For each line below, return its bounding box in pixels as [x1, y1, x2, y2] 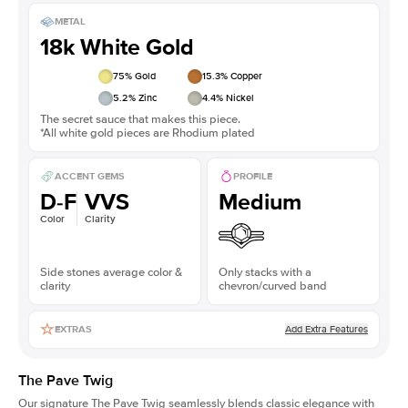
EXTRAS [55, 323, 92, 336]
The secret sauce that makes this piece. [40, 111, 240, 127]
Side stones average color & [40, 264, 182, 280]
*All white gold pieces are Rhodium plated [40, 125, 255, 140]
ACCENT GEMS [55, 170, 125, 183]
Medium [219, 188, 301, 216]
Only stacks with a [219, 264, 311, 280]
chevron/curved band [219, 278, 327, 293]
